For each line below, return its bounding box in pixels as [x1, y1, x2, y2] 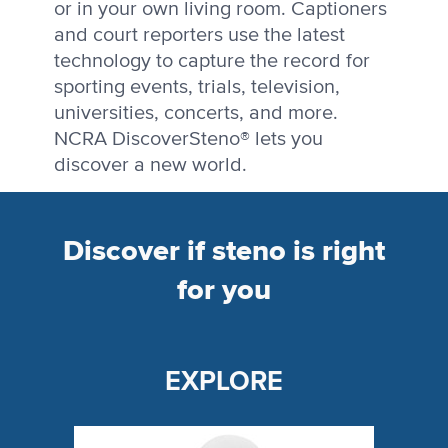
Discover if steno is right [63, 229, 385, 273]
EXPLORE [165, 361, 283, 401]
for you [177, 268, 271, 312]
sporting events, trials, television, [53, 77, 340, 98]
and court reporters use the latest [53, 25, 345, 46]
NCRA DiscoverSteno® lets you [53, 129, 323, 150]
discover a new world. [53, 155, 247, 176]
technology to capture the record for [53, 51, 370, 72]
